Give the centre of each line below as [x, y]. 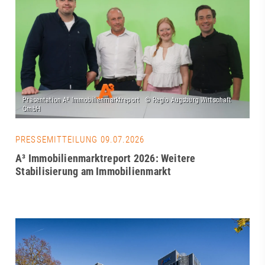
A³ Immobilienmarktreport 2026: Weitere [106, 159]
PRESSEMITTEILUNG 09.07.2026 [80, 140]
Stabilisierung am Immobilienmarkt [93, 172]
